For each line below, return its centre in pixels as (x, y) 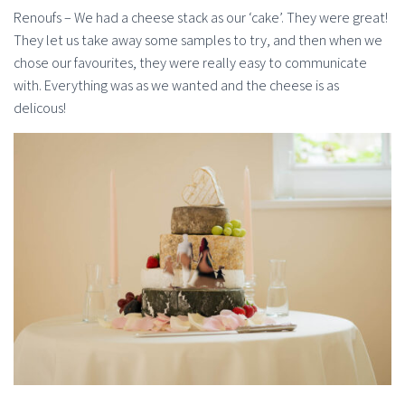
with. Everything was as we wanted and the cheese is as (176, 86)
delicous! (40, 108)
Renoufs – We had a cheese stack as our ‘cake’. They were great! (201, 18)
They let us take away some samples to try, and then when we (198, 41)
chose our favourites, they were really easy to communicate (190, 63)
